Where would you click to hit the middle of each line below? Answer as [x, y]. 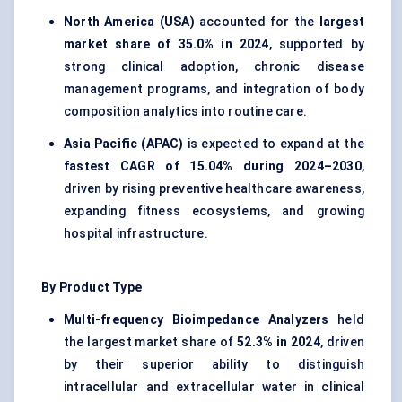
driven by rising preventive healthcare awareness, [214, 189]
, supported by [316, 44]
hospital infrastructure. [136, 234]
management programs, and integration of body [214, 89]
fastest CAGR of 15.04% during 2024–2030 [213, 166]
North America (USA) [129, 22]
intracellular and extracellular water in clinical [214, 387]
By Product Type [92, 288]
